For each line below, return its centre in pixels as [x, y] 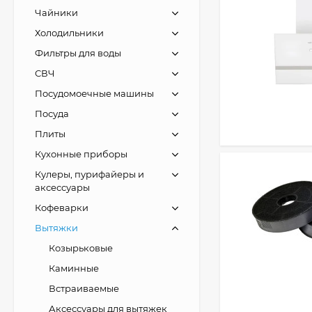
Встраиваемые [84, 288]
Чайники [56, 13]
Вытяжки [56, 228]
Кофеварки [62, 208]
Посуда [52, 114]
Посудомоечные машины [94, 93]
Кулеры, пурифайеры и [89, 174]
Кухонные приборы [81, 154]
